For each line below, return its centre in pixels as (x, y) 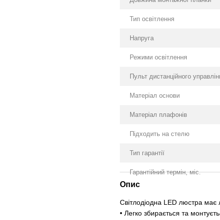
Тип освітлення (152, 19)
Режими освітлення (158, 57)
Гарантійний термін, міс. (165, 172)
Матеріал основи (155, 96)
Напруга (142, 38)
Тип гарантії (147, 153)
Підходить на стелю (160, 134)
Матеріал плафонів (158, 115)
